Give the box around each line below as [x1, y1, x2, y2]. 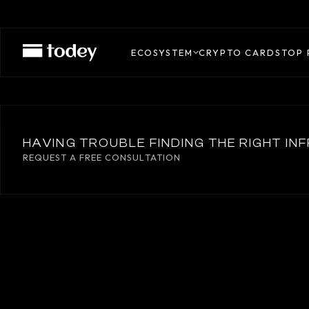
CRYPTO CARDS [198, 47, 281, 58]
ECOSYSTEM [130, 47, 193, 58]
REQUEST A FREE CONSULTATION [23, 151, 181, 163]
